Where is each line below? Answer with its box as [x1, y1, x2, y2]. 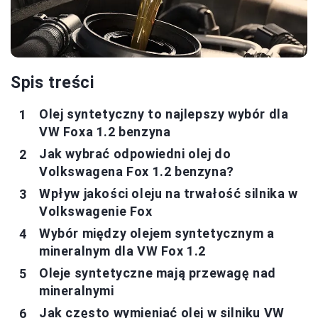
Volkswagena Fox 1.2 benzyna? [39, 164, 234, 179]
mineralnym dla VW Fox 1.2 [39, 243, 207, 258]
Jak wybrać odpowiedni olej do [39, 146, 231, 161]
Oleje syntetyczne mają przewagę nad [39, 265, 277, 280]
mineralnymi [39, 283, 114, 298]
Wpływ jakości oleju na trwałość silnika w [39, 186, 298, 201]
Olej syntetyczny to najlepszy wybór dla [39, 106, 289, 121]
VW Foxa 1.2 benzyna [39, 124, 171, 139]
